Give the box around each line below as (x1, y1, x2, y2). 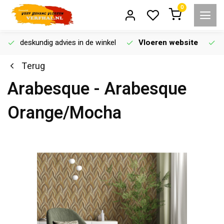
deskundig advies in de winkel (20, 37, 116, 48)
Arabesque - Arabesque (7, 76, 186, 102)
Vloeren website (138, 37, 198, 48)
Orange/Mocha (7, 100, 121, 126)
